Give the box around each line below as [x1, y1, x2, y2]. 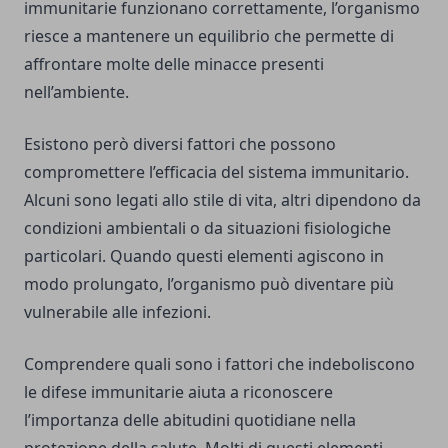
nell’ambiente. [24, 81, 129, 104]
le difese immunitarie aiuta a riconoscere [24, 381, 333, 404]
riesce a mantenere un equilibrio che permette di [24, 25, 394, 48]
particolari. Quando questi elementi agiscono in [24, 245, 384, 268]
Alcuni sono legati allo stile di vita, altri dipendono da [24, 189, 421, 212]
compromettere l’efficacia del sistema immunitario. [24, 161, 409, 184]
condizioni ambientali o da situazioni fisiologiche [24, 217, 391, 240]
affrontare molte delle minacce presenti [24, 53, 324, 76]
